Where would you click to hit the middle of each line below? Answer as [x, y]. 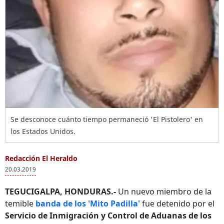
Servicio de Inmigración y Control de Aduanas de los [108, 215]
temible [20, 203]
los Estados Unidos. [43, 131]
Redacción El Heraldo [41, 158]
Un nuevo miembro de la [164, 191]
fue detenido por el [177, 203]
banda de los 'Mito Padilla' [88, 203]
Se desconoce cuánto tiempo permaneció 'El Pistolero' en [107, 119]
